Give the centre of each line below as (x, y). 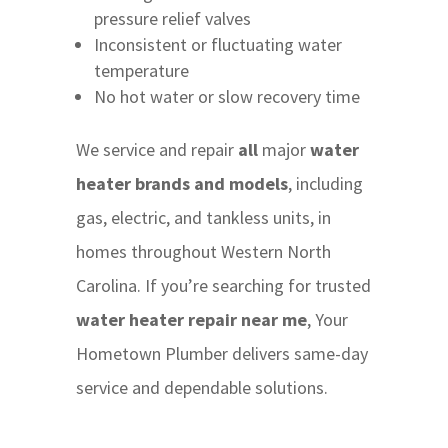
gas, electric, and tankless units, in (203, 218)
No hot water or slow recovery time (226, 97)
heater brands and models (181, 184)
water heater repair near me (191, 320)
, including (325, 184)
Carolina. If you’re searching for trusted (223, 286)
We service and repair (156, 150)
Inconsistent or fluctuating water (217, 45)
